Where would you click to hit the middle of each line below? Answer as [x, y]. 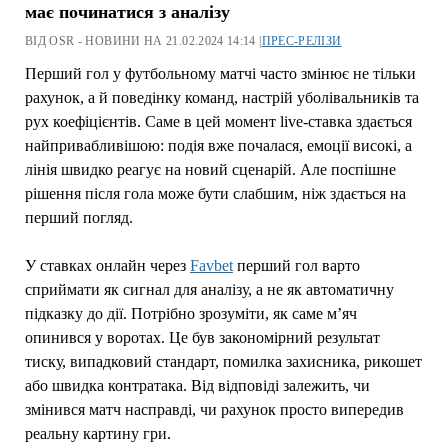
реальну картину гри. [97, 433]
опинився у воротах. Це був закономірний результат [202, 337]
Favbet [211, 265]
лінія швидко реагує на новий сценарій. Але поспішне [210, 169]
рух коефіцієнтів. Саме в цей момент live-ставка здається [218, 121]
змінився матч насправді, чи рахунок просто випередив [214, 409]
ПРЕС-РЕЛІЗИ [301, 40]
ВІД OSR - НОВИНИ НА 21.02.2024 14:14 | [143, 40]
